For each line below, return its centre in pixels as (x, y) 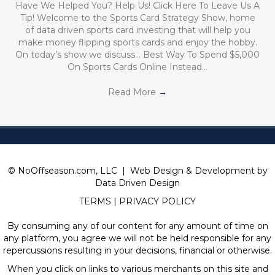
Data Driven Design (137, 183)
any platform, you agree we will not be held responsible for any (137, 238)
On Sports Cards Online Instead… (137, 67)
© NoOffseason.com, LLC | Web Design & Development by (137, 171)
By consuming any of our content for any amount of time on (137, 226)
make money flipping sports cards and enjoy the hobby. (137, 42)
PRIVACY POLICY (157, 202)
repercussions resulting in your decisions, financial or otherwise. (137, 251)
